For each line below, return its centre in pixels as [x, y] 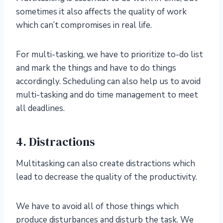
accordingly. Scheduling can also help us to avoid [108, 82]
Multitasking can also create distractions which [106, 164]
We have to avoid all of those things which [97, 207]
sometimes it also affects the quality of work [101, 12]
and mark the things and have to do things [96, 68]
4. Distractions [56, 142]
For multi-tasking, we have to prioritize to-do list [110, 55]
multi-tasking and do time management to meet [107, 95]
